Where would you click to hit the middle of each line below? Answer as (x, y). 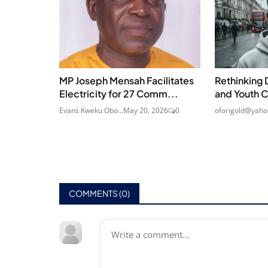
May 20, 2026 (146, 111)
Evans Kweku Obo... (91, 111)
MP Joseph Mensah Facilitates (127, 81)
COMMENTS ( (95, 193)
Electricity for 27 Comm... (119, 94)
